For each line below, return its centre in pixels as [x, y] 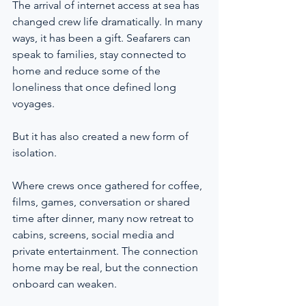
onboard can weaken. [65, 284]
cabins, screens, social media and [95, 235]
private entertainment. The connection [107, 251]
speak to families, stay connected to [101, 54]
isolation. [34, 153]
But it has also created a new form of [102, 136]
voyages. [33, 103]
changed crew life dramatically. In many [109, 22]
